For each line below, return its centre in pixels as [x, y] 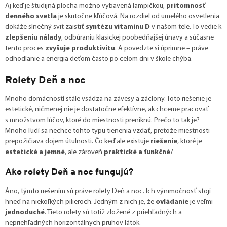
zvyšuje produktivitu [80, 48]
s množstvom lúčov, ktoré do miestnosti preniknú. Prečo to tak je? [102, 120]
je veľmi [201, 202]
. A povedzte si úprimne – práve [162, 48]
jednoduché [25, 212]
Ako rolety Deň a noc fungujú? [69, 172]
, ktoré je [190, 141]
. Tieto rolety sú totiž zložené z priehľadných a [113, 212]
